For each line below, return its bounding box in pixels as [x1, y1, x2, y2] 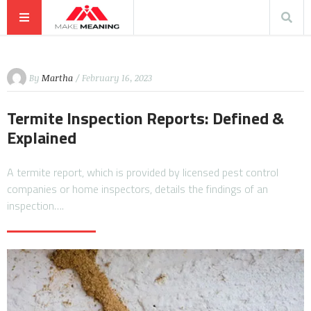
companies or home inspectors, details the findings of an [7, 180, 268, 197]
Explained [7, 125, 76, 150]
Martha [42, 71, 73, 84]
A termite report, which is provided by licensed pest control [7, 164, 278, 180]
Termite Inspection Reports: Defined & [7, 106, 284, 131]
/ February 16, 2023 [76, 71, 152, 84]
